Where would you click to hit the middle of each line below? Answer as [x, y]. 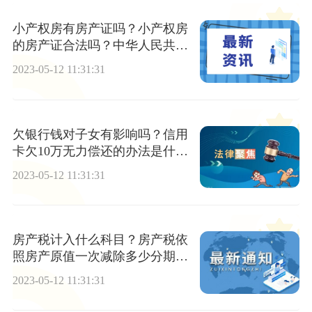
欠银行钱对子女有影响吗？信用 [100, 134]
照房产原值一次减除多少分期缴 [100, 256]
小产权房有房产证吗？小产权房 [100, 29]
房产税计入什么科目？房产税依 [100, 239]
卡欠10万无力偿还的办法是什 [94, 151]
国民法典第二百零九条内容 [87, 62]
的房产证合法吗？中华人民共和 [100, 46]
